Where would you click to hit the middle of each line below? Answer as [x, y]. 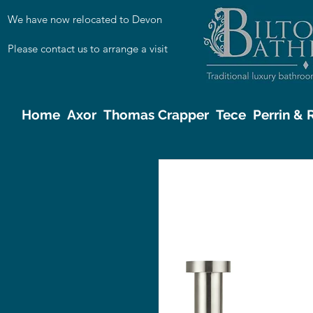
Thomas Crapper [156, 115]
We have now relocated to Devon [85, 19]
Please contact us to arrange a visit [88, 49]
